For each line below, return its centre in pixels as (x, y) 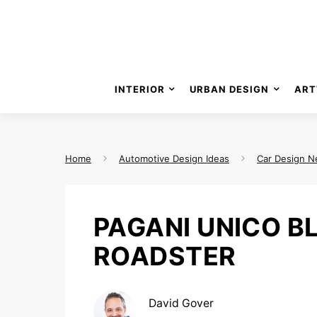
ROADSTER (165, 256)
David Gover (181, 303)
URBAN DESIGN (230, 89)
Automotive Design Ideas (174, 158)
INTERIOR (139, 89)
